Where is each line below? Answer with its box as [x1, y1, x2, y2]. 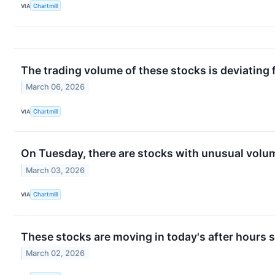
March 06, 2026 [26, 82, 85, 92]
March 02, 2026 [26, 249, 85, 258]
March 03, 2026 [26, 165, 85, 175]
